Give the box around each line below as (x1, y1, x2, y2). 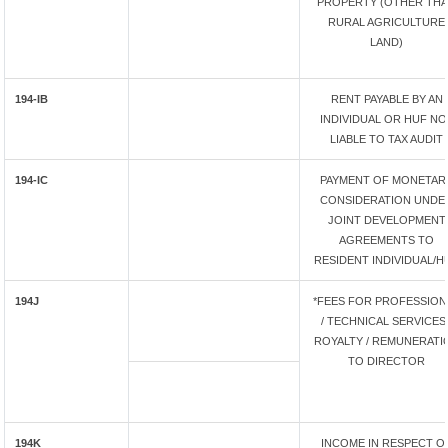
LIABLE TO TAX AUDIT (330, 133, 443, 145)
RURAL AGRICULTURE (328, 16, 445, 28)
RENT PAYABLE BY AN (330, 93, 443, 105)
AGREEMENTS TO (339, 234, 434, 246)
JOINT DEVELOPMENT (327, 214, 446, 226)
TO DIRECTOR (348, 355, 425, 367)
